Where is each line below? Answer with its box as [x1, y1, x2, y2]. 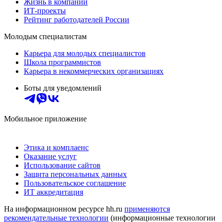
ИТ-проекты [24, 6, 66, 15]
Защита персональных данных [24, 169, 127, 178]
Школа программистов [24, 57, 101, 66]
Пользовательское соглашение [24, 178, 126, 187]
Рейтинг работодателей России [24, 15, 129, 24]
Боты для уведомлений [24, 83, 102, 92]
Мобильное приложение [4, 114, 87, 123]
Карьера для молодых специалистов [24, 49, 146, 57]
